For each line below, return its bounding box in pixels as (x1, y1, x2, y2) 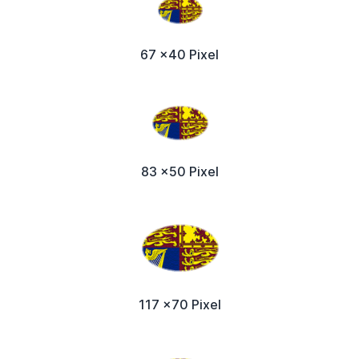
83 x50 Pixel (140, 163, 219, 179)
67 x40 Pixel (140, 46, 219, 63)
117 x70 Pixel (138, 296, 221, 313)
